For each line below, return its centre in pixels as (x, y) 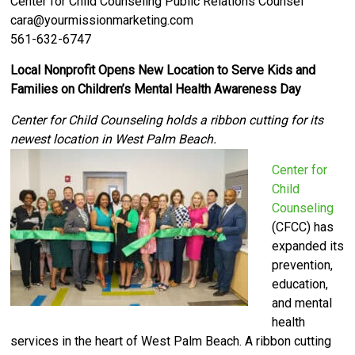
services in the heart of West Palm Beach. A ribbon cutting (171, 341)
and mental (302, 303)
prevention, (303, 265)
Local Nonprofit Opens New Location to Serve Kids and (163, 70)
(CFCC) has (303, 227)
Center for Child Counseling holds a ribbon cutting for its (167, 120)
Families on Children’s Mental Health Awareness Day (156, 89)
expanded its (308, 246)
